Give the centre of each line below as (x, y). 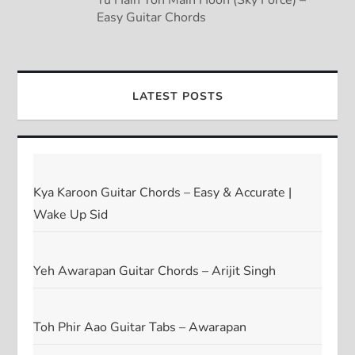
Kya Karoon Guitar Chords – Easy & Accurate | (163, 192)
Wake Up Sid (71, 214)
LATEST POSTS (177, 96)
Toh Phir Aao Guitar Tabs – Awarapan (140, 327)
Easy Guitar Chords (152, 17)
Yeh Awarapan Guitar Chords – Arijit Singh (155, 271)
